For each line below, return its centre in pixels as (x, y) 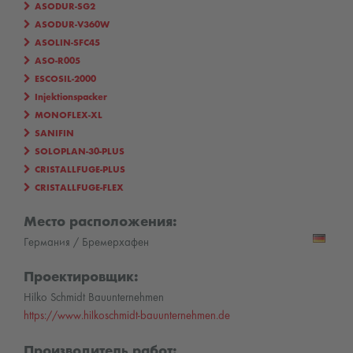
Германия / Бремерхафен (86, 243)
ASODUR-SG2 (65, 7)
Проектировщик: (81, 278)
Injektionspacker (71, 98)
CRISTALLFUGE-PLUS (80, 171)
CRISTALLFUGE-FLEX (79, 189)
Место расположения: (100, 223)
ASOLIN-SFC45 (67, 44)
